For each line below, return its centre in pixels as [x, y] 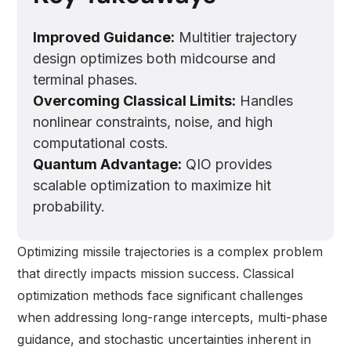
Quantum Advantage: [108, 165]
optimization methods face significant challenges [161, 296]
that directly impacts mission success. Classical [156, 274]
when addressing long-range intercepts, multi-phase [173, 318]
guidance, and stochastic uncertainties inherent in [165, 340]
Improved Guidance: [104, 38]
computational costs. [101, 143]
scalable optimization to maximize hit [152, 186]
